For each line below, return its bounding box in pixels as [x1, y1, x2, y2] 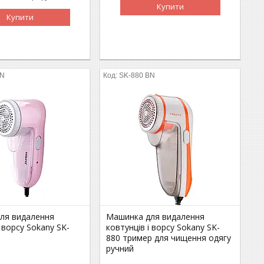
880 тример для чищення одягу [106, 232, 232, 243]
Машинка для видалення [106, 210, 205, 222]
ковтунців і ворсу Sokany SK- [106, 221, 220, 233]
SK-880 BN [119, 71, 156, 80]
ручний [106, 242, 134, 254]
